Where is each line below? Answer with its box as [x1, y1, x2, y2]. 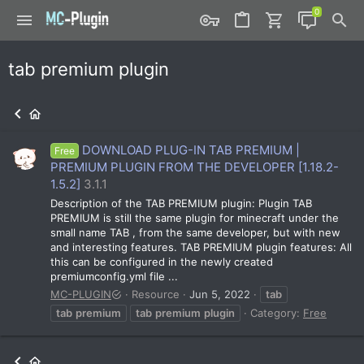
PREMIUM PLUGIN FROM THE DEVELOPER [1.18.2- [50, 159, 339, 175]
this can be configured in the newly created [50, 254, 273, 268]
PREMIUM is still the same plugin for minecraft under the [50, 210, 339, 224]
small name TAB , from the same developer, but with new [50, 225, 340, 239]
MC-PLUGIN [50, 287, 111, 301]
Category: [250, 305, 303, 319]
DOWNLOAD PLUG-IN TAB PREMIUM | [82, 142, 301, 158]
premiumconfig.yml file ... [50, 269, 178, 283]
